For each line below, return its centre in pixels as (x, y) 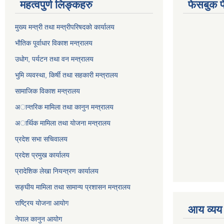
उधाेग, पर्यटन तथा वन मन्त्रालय (54, 59)
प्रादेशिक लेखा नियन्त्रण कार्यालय (57, 171)
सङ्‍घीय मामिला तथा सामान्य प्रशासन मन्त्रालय (73, 187)
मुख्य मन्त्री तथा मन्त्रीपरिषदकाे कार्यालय (65, 27)
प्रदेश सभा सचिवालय (41, 139)
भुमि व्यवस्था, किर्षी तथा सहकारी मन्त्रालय (66, 75)
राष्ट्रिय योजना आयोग (42, 203)
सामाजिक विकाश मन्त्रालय (47, 91)
